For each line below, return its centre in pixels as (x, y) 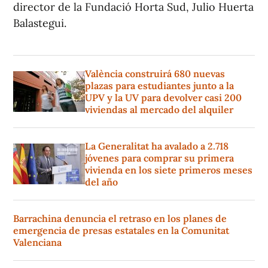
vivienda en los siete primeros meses (169, 170)
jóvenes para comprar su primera (159, 158)
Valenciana (37, 243)
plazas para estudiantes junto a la (159, 86)
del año (101, 182)
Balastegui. (40, 23)
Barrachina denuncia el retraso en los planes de (120, 219)
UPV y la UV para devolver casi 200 (163, 98)
